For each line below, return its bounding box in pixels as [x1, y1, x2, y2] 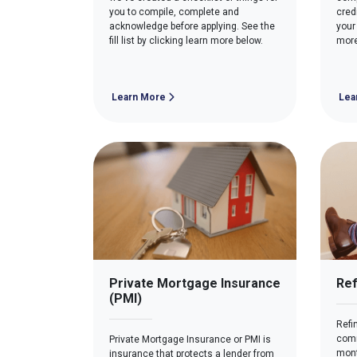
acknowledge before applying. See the [109, 20, 275, 32]
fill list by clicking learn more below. [109, 34, 263, 46]
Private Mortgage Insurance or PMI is [109, 334, 271, 345]
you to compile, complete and [109, 6, 239, 18]
